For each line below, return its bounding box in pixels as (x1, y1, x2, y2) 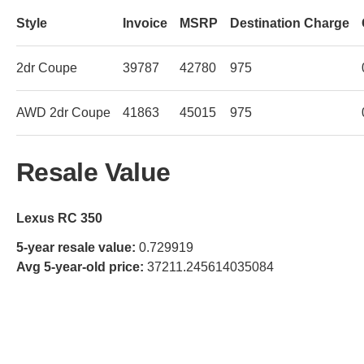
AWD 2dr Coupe (16, 105, 110, 119)
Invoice (123, 15, 167, 30)
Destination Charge (230, 15, 349, 30)
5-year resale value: (16, 240, 136, 254)
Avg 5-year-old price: (16, 259, 144, 274)
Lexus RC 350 (16, 210, 102, 225)
